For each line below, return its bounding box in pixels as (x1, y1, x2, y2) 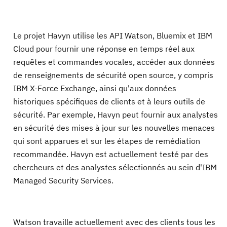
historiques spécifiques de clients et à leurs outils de (13, 96, 205, 106)
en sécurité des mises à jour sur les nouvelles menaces (13, 123, 215, 133)
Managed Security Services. (13, 175, 113, 185)
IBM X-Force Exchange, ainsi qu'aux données (13, 83, 176, 93)
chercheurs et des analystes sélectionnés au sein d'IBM (13, 162, 217, 172)
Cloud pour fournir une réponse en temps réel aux (13, 44, 195, 54)
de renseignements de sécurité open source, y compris (13, 70, 213, 80)
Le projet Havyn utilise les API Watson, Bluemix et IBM (13, 30, 212, 41)
